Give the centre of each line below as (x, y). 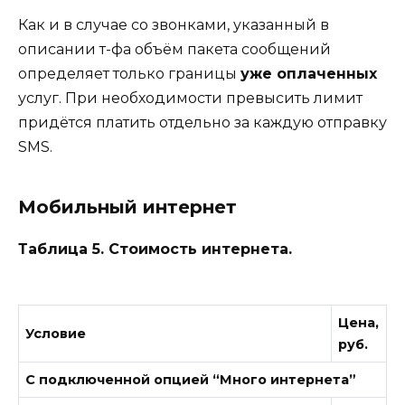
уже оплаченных (309, 73)
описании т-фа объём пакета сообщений (174, 49)
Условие (56, 334)
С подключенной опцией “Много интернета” (191, 380)
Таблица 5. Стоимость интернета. (155, 249)
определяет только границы (129, 73)
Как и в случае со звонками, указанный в (174, 24)
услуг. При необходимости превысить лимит (190, 98)
